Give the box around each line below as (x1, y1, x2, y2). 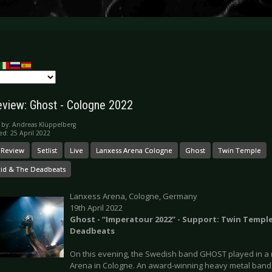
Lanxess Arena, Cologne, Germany (70, 191, 197, 202)
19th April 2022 (70, 202, 123, 214)
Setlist (37, 146, 57, 155)
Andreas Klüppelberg (12, 120, 76, 129)
